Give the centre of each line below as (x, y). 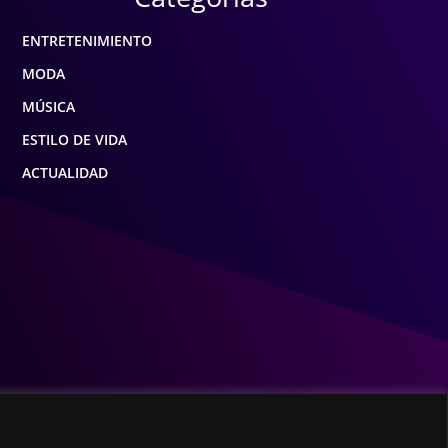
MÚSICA (48, 106)
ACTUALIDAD (64, 172)
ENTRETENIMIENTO (86, 40)
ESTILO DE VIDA (74, 139)
